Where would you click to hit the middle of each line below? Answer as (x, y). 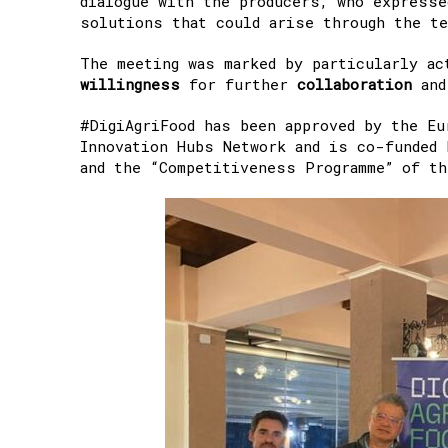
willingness (130, 83)
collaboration (354, 83)
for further (238, 83)
